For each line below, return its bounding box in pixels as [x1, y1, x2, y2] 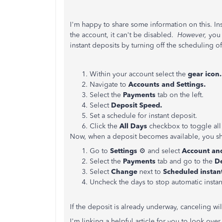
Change [111, 167, 137, 176]
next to [139, 167, 161, 176]
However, [177, 31, 207, 39]
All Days [119, 122, 147, 130]
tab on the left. [158, 91, 204, 99]
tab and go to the [158, 157, 213, 166]
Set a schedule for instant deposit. [90, 111, 197, 120]
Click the [90, 122, 117, 130]
